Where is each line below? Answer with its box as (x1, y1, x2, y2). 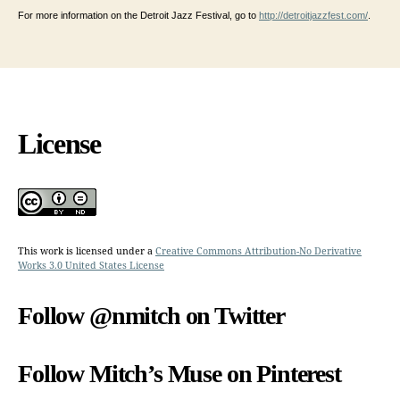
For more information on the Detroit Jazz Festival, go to (18, 10, 259, 21)
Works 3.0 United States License (18, 260, 164, 272)
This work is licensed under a (18, 246, 155, 258)
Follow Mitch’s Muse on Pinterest (18, 360, 341, 388)
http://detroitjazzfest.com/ (259, 10, 368, 21)
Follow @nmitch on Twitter (18, 302, 285, 330)
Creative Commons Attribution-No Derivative (155, 246, 362, 258)
